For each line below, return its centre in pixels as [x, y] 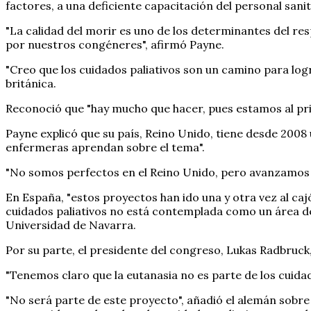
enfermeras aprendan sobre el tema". [105, 147]
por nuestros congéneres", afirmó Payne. [115, 44]
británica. [31, 83]
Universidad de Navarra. [71, 225]
